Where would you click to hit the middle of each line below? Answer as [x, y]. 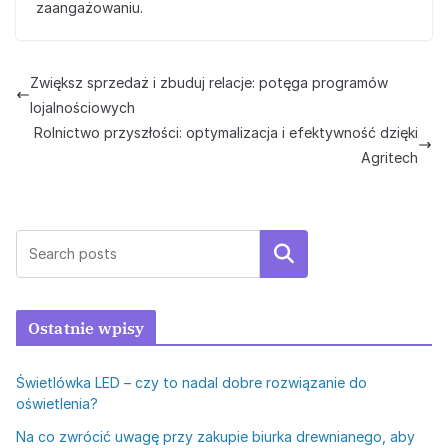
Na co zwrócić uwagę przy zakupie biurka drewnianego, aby [215, 436]
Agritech [389, 157]
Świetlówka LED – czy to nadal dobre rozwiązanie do [191, 382]
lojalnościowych [82, 107]
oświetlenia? [57, 403]
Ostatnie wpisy [86, 328]
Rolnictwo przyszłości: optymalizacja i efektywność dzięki [226, 132]
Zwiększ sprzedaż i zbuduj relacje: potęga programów [209, 82]
